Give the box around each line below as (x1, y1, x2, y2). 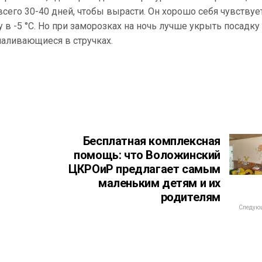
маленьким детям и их (98, 176, 220, 191)
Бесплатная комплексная (82, 134, 220, 149)
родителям (160, 190, 220, 205)
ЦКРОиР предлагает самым (68, 162, 220, 177)
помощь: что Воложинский (74, 148, 220, 163)
